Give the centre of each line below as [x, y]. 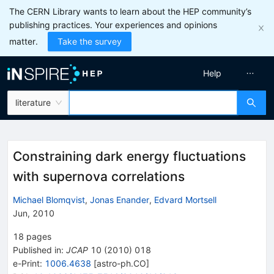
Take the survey [90, 41]
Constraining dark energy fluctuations [129, 156]
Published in [37, 250]
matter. [24, 41]
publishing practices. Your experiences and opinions [113, 25]
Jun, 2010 [34, 213]
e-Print [26, 263]
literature [33, 102]
